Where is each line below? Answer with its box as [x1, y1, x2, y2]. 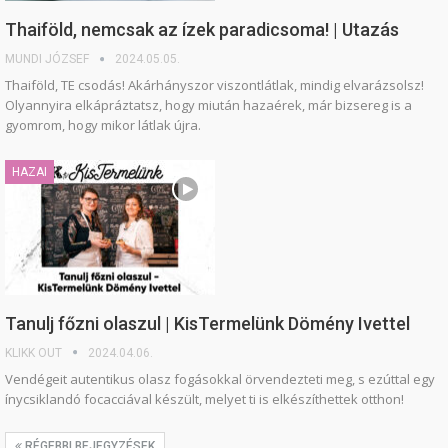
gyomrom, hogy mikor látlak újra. [5, 116, 201, 135]
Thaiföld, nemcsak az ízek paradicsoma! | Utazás [5, 19, 399, 41]
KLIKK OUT [5, 345, 65, 360]
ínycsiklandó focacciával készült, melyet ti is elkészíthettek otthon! [5, 389, 404, 408]
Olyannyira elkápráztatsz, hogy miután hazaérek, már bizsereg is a [5, 96, 412, 115]
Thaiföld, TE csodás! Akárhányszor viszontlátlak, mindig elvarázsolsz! [5, 76, 424, 95]
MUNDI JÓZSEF [5, 52, 92, 67]
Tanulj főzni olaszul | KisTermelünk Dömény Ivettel [5, 312, 410, 334]
